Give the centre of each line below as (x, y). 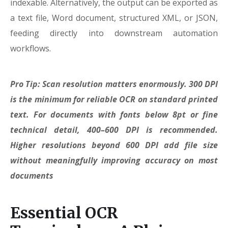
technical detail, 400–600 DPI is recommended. (114, 130)
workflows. (31, 48)
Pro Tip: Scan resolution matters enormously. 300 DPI (114, 84)
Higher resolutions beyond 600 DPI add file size (114, 145)
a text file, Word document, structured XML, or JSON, (114, 18)
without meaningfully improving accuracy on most (114, 160)
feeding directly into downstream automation (114, 33)
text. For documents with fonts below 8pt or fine (114, 115)
